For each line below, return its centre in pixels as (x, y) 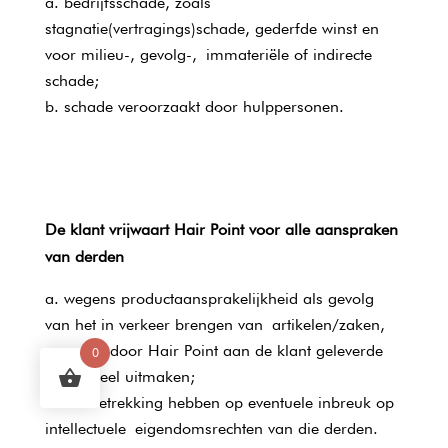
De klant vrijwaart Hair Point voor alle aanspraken (221, 229)
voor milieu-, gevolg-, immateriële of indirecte (208, 54)
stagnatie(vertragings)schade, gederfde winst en (211, 28)
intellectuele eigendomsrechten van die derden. (211, 428)
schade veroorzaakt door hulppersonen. (203, 106)
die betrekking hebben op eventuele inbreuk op (228, 402)
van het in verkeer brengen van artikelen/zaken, (214, 324)
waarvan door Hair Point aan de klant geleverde (213, 350)
